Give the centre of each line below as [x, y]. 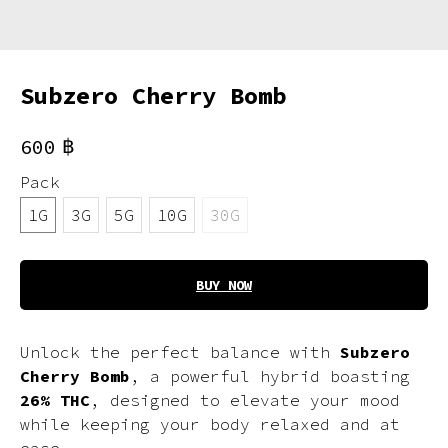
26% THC [55, 400]
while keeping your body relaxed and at [210, 424]
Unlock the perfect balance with [180, 352]
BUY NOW [224, 285]
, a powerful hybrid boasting [270, 376]
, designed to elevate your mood [245, 400]
